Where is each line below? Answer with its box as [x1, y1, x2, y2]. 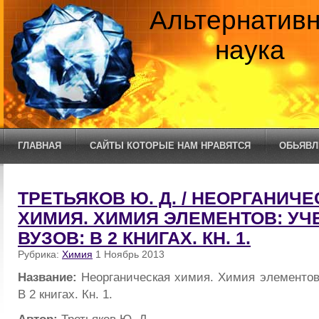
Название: [18, 269, 82, 284]
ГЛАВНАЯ [18, 140, 61, 151]
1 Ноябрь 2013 [93, 249, 164, 260]
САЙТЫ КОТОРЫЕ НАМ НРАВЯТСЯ [90, 140, 251, 151]
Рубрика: [18, 249, 62, 260]
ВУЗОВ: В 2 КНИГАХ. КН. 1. [18, 229, 251, 248]
